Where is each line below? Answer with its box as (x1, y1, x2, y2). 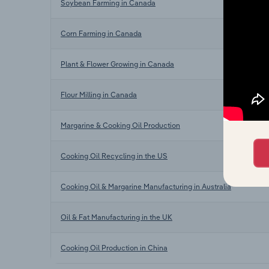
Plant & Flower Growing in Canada (61, 59, 174, 68)
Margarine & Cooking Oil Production (61, 120, 180, 130)
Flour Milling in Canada (61, 89, 137, 99)
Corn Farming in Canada (61, 28, 142, 38)
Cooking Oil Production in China (61, 243, 168, 252)
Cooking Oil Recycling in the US (61, 151, 168, 160)
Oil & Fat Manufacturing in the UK (61, 212, 172, 222)
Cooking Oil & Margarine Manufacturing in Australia (61, 181, 231, 191)
